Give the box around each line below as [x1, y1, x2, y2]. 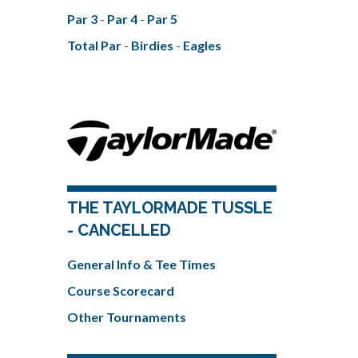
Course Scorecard [66, 282, 174, 298]
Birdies [130, 38, 176, 53]
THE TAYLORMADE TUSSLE [66, 197, 272, 217]
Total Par [66, 38, 124, 53]
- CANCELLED [66, 220, 171, 240]
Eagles [182, 38, 221, 53]
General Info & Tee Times [66, 256, 216, 272]
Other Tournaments [66, 308, 186, 324]
